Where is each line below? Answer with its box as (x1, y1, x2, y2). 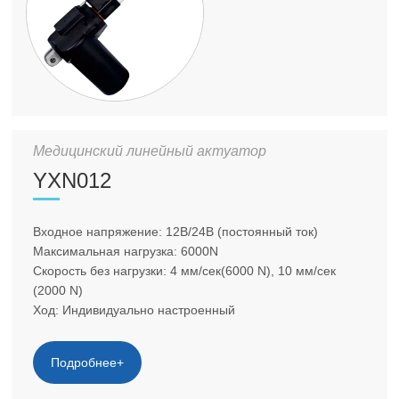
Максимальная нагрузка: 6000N (33, 243, 219, 258)
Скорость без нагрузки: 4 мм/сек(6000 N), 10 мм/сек (33, 263, 337, 278)
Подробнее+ (51, 354, 125, 370)
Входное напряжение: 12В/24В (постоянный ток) (33, 224, 319, 239)
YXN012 (33, 167, 112, 192)
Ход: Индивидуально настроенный (33, 302, 236, 317)
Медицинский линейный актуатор (33, 142, 267, 159)
